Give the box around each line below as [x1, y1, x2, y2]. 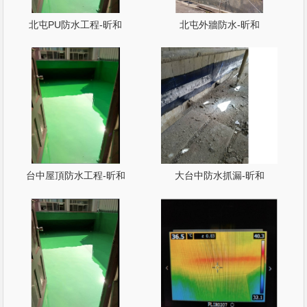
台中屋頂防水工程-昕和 [25, 170, 125, 182]
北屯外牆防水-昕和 [179, 19, 260, 31]
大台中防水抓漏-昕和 [174, 170, 265, 182]
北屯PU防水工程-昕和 [29, 19, 123, 31]
